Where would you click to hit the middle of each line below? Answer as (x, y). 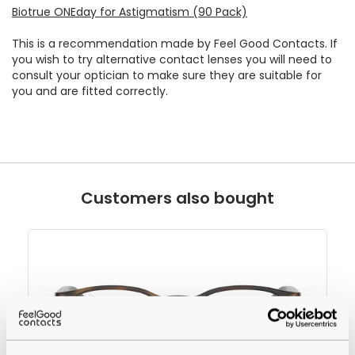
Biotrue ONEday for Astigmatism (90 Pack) (130, 12)
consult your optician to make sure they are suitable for (167, 76)
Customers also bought (177, 198)
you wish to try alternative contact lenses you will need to (172, 60)
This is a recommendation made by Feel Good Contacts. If (175, 44)
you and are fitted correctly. (90, 92)
